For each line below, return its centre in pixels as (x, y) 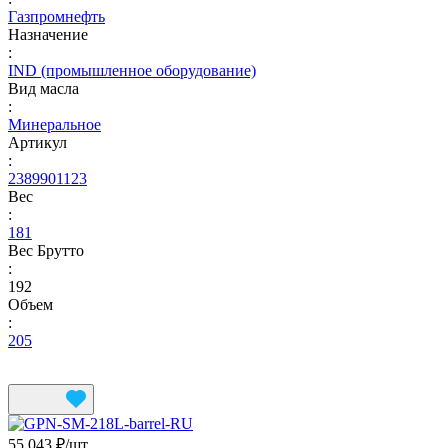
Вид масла (43, 88)
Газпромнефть (56, 16)
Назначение (48, 34)
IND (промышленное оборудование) (132, 70)
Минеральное (54, 124)
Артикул (37, 142)
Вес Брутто (46, 250)
